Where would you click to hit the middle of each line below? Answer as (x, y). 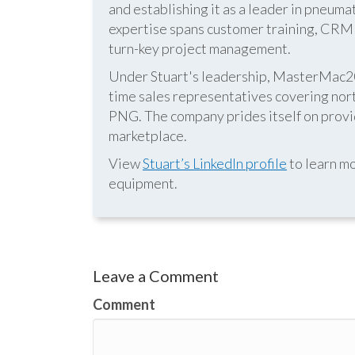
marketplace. (148, 136)
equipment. (143, 183)
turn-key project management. (200, 48)
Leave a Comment (156, 276)
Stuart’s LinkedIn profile (215, 163)
